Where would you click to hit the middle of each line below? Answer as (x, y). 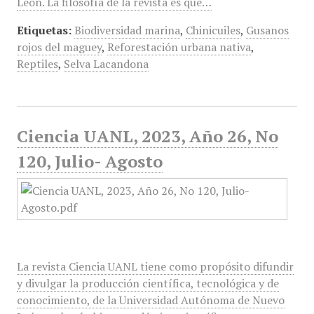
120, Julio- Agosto (89, 161)
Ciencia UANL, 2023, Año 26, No (147, 136)
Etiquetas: (44, 30)
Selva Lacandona (106, 64)
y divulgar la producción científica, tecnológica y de (148, 283)
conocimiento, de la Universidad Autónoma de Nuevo (150, 300)
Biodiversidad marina (127, 30)
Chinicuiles (213, 30)
